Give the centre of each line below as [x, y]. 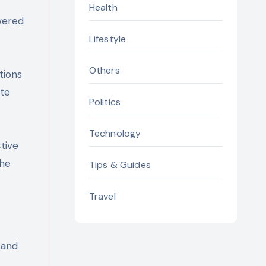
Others [104, 71]
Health [103, 8]
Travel [102, 197]
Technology [115, 134]
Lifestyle [107, 39]
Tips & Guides [120, 165]
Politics [105, 102]
